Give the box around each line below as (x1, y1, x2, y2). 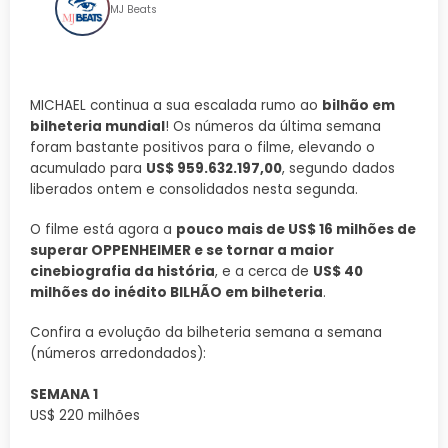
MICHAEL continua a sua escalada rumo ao (30, 96, 322, 115)
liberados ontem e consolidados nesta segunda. (30, 180, 358, 199)
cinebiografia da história (30, 262, 215, 282)
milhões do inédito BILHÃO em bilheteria (30, 283, 323, 303)
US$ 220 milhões (30, 405, 140, 425)
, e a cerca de (215, 262, 313, 282)
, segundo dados (282, 159, 395, 178)
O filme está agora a (30, 220, 176, 240)
